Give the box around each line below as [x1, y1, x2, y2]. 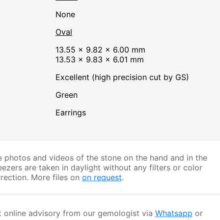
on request [82, 172, 122, 183]
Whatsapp [155, 208, 192, 219]
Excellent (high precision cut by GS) [60, 72, 189, 82]
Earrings [60, 108, 86, 118]
